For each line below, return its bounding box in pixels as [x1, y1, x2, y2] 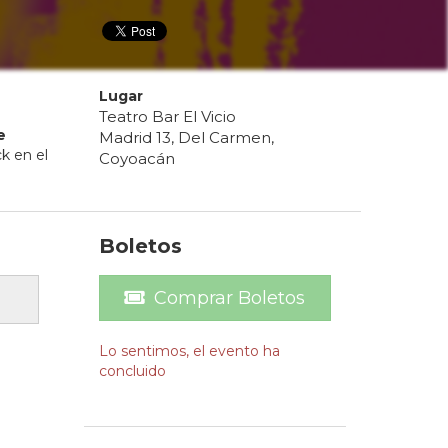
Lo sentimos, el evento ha [98, 342, 280, 361]
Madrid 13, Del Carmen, [98, 128, 274, 148]
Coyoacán [98, 149, 175, 169]
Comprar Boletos [154, 287, 306, 310]
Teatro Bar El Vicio [98, 107, 236, 127]
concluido [98, 362, 166, 381]
